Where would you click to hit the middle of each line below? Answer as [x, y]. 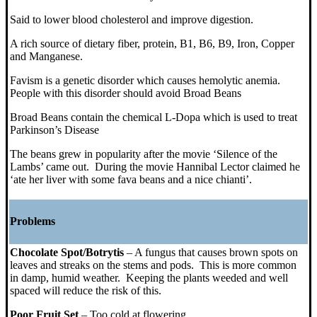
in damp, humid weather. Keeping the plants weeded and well [149, 277]
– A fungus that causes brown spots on [211, 252]
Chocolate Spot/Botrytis [67, 252]
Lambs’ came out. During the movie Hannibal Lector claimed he [155, 166]
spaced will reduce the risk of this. [86, 290]
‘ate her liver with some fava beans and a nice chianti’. [131, 179]
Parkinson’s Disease [54, 129]
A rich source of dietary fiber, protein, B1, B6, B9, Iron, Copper [152, 43]
